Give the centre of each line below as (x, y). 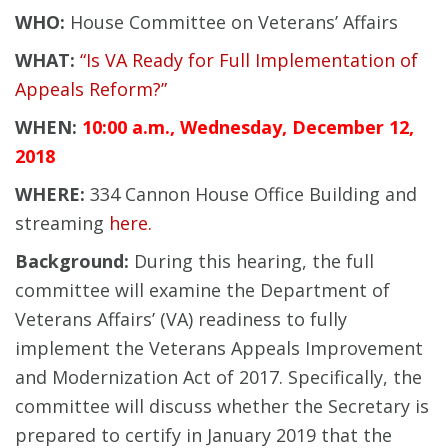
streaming (62, 223)
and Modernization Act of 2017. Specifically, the (218, 377)
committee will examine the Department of (202, 290)
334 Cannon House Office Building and (251, 194)
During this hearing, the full (251, 261)
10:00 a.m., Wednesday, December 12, (248, 127)
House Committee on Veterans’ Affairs (231, 22)
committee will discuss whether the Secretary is (222, 406)
